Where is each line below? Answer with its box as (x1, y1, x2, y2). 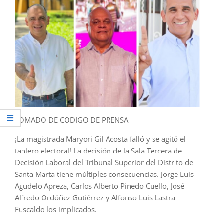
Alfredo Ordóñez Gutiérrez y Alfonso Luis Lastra (15, 193, 175, 203)
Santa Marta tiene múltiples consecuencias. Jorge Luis (15, 169, 194, 179)
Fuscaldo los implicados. (15, 204, 97, 215)
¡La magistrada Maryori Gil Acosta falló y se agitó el (15, 134, 186, 144)
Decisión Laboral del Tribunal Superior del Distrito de (15, 157, 193, 168)
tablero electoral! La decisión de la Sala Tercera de (15, 146, 182, 156)
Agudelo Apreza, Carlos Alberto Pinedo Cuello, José (15, 181, 184, 191)
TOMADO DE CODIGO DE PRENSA (15, 115, 128, 125)
